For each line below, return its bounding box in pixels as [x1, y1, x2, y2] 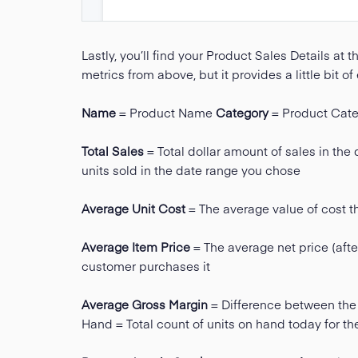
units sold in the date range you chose [82, 161, 300, 179]
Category [216, 104, 268, 121]
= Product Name [116, 104, 216, 121]
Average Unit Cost [82, 200, 185, 217]
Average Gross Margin [82, 296, 208, 313]
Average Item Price [82, 238, 190, 256]
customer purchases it [82, 257, 210, 275]
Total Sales [82, 142, 144, 160]
